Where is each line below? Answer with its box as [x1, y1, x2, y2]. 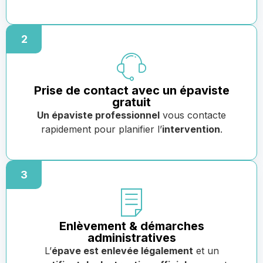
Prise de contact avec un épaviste [33, 83, 230, 97]
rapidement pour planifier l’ [41, 123, 162, 135]
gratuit [112, 95, 151, 109]
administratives [87, 230, 176, 245]
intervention [161, 123, 220, 135]
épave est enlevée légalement [51, 244, 193, 257]
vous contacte [160, 109, 226, 121]
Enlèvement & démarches [59, 218, 204, 233]
